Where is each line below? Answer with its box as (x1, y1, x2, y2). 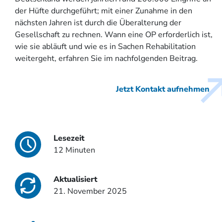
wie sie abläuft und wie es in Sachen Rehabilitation (15, 41, 196, 52)
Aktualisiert (54, 174, 97, 185)
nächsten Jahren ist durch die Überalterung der (15, 17, 181, 28)
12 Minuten (54, 145, 95, 156)
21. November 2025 (54, 186, 127, 197)
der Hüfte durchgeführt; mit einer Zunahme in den (15, 5, 192, 16)
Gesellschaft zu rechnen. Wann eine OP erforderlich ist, (15, 29, 213, 40)
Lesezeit (54, 133, 84, 144)
